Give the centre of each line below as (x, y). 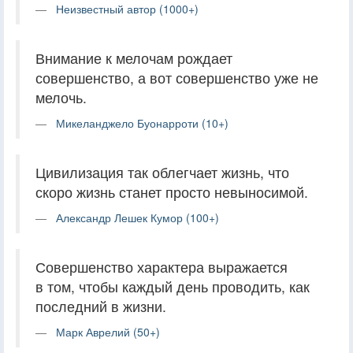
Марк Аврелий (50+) (108, 331)
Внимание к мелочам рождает (134, 58)
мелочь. (61, 97)
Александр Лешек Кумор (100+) (137, 217)
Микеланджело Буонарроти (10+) (142, 123)
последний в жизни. (101, 306)
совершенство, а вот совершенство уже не (177, 77)
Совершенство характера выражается (162, 266)
